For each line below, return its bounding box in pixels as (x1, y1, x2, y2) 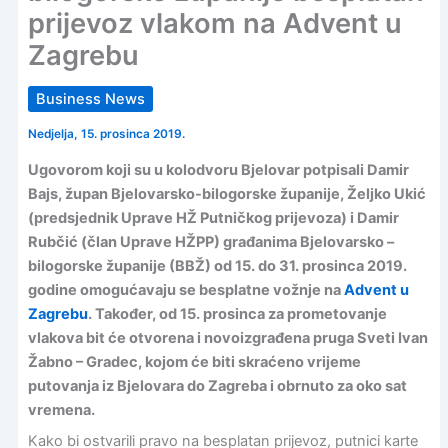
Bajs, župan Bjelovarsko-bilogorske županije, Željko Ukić (27, 184, 426, 203)
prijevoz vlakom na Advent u (27, 7, 402, 41)
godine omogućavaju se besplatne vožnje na (27, 280, 344, 299)
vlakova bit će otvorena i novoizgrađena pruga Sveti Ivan (27, 328, 428, 347)
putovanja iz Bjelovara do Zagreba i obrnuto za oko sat (27, 376, 407, 395)
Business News (35, 90, 145, 109)
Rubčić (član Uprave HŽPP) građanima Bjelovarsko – (27, 232, 394, 251)
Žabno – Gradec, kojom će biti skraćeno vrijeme (27, 352, 361, 371)
